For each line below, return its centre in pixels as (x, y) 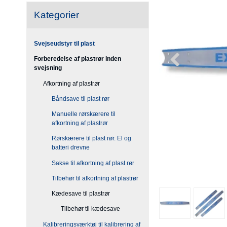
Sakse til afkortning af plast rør (93, 163)
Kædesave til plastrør (81, 194)
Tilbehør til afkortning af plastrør (95, 178)
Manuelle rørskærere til (84, 114)
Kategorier (56, 15)
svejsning (48, 68)
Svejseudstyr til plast (64, 44)
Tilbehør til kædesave (90, 209)
